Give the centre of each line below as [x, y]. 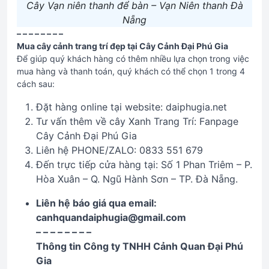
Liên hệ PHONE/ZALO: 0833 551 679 [119, 150]
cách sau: [36, 84]
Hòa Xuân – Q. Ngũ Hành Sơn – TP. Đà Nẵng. [137, 179]
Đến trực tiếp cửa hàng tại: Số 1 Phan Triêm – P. [144, 165]
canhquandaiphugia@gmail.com [111, 217]
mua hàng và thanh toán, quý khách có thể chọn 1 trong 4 [131, 71]
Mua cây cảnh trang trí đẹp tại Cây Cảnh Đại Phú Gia [122, 46]
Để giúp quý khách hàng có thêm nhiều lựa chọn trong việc [133, 59]
